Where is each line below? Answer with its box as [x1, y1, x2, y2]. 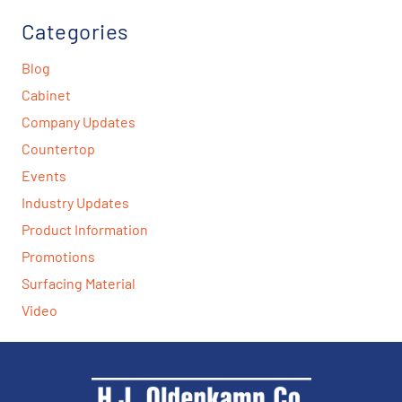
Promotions [22, 247, 95, 265]
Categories [22, 17, 129, 44]
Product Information [22, 220, 148, 238]
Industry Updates [22, 193, 129, 211]
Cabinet [22, 85, 71, 103]
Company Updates [22, 112, 135, 130]
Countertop [22, 139, 95, 157]
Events [22, 166, 66, 184]
